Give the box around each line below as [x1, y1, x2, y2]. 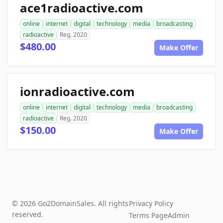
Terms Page [129, 211, 168, 221]
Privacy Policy [129, 199, 174, 209]
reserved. [12, 210, 43, 220]
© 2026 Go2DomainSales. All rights [12, 199, 128, 209]
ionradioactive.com [20, 83, 135, 100]
